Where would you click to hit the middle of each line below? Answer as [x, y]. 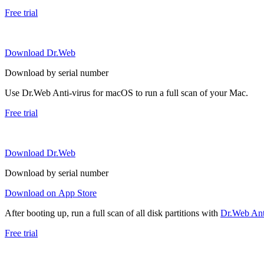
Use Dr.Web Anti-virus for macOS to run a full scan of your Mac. [126, 93]
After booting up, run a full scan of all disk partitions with [113, 213]
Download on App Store [51, 193]
